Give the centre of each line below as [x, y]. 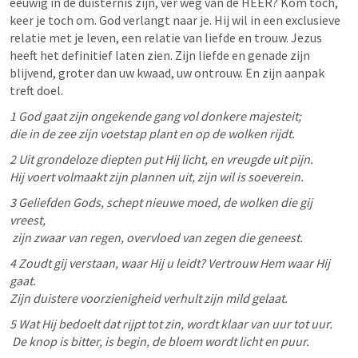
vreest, [28, 220]
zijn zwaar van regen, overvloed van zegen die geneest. [159, 237]
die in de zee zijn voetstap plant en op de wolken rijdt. [153, 133]
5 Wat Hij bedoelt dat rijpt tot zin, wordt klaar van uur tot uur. [171, 324]
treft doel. [38, 90]
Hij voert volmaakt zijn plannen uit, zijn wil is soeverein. [158, 177]
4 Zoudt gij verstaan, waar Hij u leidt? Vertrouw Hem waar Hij [170, 263]
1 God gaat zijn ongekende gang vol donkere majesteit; [157, 116]
